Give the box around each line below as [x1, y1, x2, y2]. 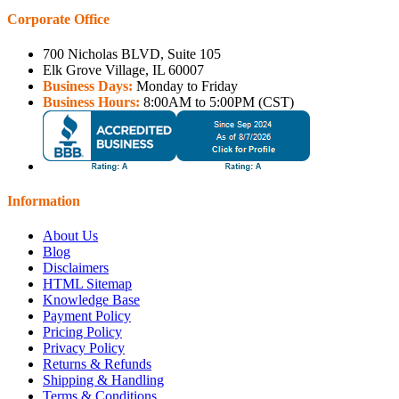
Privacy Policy [43, 340, 125, 356]
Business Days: [43, 77, 133, 94]
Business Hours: [43, 94, 140, 110]
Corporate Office [7, 11, 110, 27]
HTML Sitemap [43, 276, 132, 292]
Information [7, 193, 80, 209]
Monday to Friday [133, 77, 238, 94]
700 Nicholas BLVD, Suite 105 [43, 45, 221, 61]
